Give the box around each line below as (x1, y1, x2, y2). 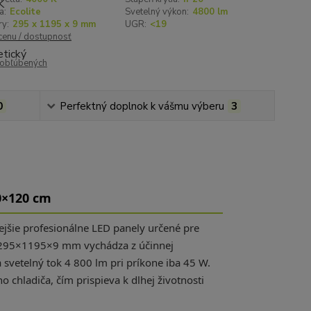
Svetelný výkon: (125, 6, 190, 18)
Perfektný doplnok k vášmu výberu (59, 99, 224, 113)
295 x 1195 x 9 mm (12, 18, 96, 31)
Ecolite (9, 6, 41, 18)
